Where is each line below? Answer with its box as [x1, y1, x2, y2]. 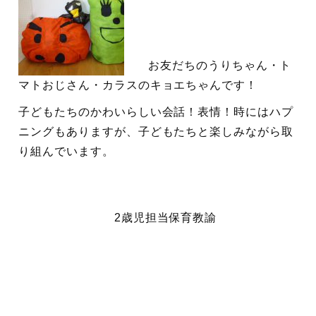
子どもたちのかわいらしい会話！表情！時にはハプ [18, 106, 294, 119]
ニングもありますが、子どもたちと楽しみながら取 [18, 126, 294, 138]
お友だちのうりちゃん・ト [124, 59, 292, 72]
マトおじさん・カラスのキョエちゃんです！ [18, 79, 258, 92]
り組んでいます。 [18, 145, 114, 158]
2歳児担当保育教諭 [18, 212, 217, 224]
